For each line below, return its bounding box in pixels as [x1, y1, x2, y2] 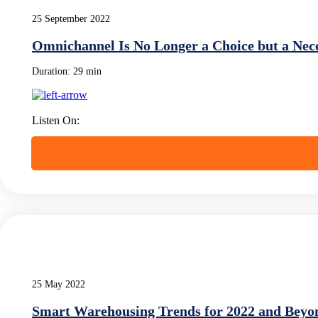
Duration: [32, 65, 73, 77]
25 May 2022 [32, 278, 85, 290]
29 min [73, 65, 102, 77]
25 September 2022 [32, 13, 110, 24]
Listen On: [32, 114, 79, 126]
